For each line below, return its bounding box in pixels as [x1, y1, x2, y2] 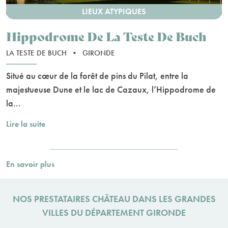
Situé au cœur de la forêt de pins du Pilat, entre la [6, 69, 188, 81]
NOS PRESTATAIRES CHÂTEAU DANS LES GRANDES [12, 192, 216, 205]
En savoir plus [6, 158, 54, 169]
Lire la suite [6, 118, 45, 129]
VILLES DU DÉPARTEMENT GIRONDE [42, 206, 186, 218]
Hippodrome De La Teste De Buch [6, 26, 207, 45]
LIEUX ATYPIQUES [82, 6, 146, 17]
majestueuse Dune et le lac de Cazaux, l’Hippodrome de [6, 83, 216, 95]
